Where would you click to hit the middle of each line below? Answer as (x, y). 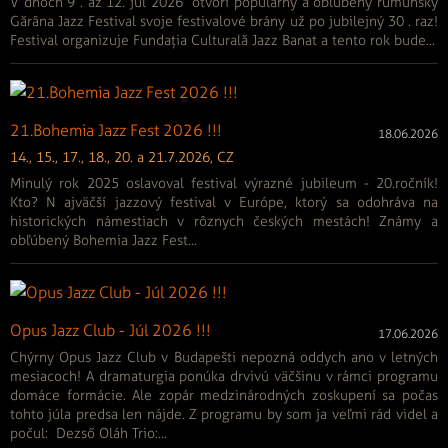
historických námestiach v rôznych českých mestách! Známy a (224, 222)
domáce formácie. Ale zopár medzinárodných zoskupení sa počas (224, 396)
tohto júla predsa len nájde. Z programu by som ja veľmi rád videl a (224, 415)
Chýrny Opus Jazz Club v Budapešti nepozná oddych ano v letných (224, 358)
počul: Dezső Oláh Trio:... (88, 434)
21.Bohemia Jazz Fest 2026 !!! (116, 131)
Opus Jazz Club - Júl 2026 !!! (110, 331)
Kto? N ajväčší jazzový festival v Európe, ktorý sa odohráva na (224, 203)
